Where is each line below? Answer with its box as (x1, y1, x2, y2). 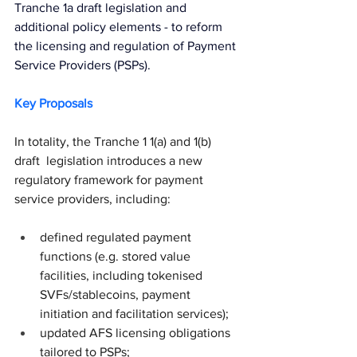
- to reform (161, 20, 226, 34)
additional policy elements (14, 20, 161, 34)
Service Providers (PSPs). (14, 58, 151, 73)
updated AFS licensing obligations (40, 326, 233, 340)
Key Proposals (14, 96, 92, 111)
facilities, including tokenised (40, 269, 206, 283)
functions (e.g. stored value (40, 249, 194, 264)
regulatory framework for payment (14, 173, 206, 187)
